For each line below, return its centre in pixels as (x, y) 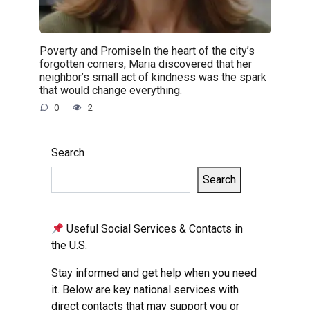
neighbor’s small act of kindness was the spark (153, 77)
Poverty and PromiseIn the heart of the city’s (147, 51)
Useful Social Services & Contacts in (154, 229)
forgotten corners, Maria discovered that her (145, 64)
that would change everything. (110, 90)
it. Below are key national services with (145, 290)
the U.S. (69, 246)
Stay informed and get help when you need (154, 273)
